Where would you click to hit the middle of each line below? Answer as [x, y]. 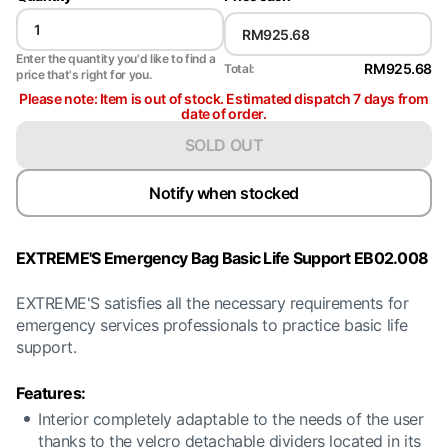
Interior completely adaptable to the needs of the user [231, 419]
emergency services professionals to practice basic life [212, 325]
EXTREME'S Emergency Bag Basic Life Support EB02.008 [222, 258]
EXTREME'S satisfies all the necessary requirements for [212, 303]
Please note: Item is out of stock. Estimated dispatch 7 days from [224, 98]
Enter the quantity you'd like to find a [116, 58]
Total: [239, 68]
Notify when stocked [224, 192]
